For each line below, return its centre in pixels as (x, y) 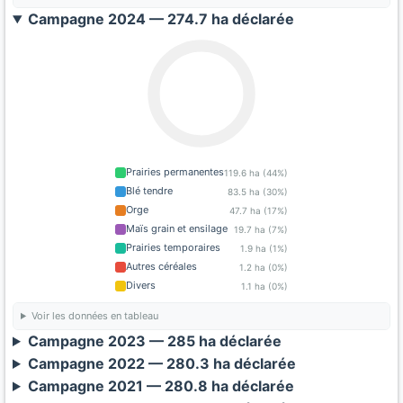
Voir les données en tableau (94, 316)
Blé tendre (149, 191)
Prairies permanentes (175, 172)
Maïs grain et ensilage (177, 228)
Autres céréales (161, 266)
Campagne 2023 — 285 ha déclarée (154, 341)
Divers (141, 285)
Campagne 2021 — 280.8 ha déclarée (161, 386)
